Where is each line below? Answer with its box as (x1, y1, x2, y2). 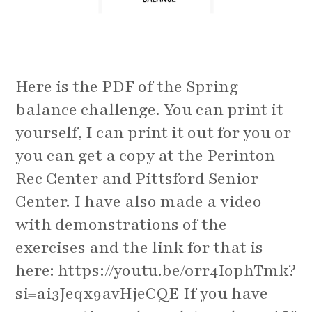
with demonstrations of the (15, 214, 228, 236)
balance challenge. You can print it (15, 99, 284, 121)
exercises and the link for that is (15, 237, 264, 259)
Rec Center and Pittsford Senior (15, 168, 259, 190)
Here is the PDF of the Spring (15, 76, 239, 98)
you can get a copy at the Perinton (15, 145, 276, 167)
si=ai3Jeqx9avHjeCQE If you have (15, 283, 269, 305)
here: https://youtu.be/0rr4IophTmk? (15, 260, 297, 282)
